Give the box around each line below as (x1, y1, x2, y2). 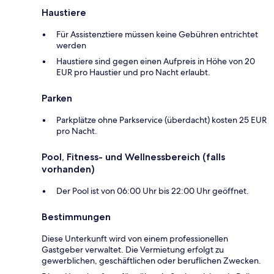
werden (56, 39, 86, 51)
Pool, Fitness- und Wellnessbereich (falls (42, 150, 225, 163)
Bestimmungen (42, 210, 111, 223)
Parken (42, 92, 72, 104)
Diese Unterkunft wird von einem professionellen (42, 232, 228, 244)
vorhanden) (42, 163, 95, 175)
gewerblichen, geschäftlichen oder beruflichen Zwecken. (42, 254, 261, 266)
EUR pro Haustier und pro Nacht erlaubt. (56, 66, 210, 78)
